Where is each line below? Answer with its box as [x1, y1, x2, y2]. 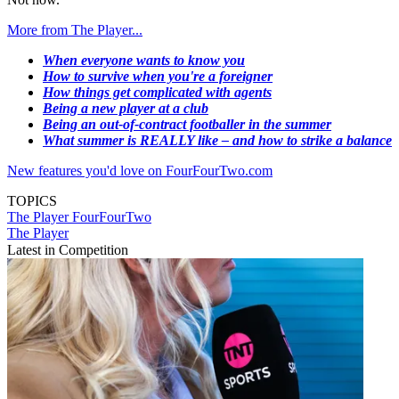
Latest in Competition [7, 242, 128, 258]
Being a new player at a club [43, 101, 208, 117]
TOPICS [7, 193, 57, 209]
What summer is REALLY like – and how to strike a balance [43, 133, 392, 149]
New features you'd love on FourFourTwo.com [7, 163, 273, 179]
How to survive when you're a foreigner [43, 69, 273, 85]
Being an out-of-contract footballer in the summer [43, 117, 331, 133]
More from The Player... [7, 22, 142, 38]
